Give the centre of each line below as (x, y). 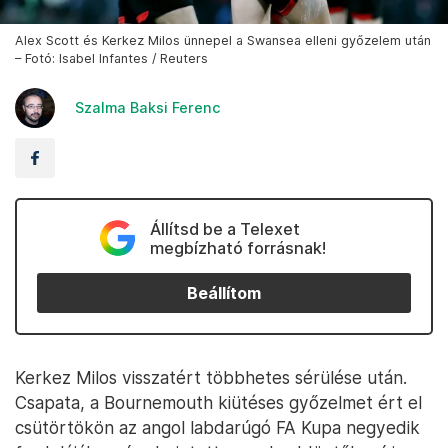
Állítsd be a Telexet (224, 229)
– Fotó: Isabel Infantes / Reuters (111, 59)
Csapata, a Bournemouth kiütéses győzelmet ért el (218, 403)
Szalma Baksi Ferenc (148, 108)
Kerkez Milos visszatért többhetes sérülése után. (211, 378)
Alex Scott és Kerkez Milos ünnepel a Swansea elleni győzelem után (223, 41)
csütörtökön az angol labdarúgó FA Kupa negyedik (217, 428)
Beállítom (224, 293)
